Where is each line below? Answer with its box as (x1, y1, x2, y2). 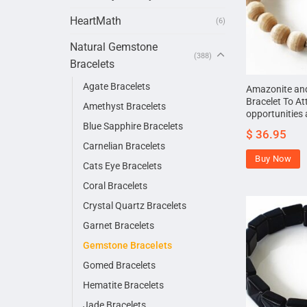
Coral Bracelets (83, 180, 147, 193)
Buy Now (255, 153, 291, 164)
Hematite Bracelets (83, 280, 164, 292)
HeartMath (70, 14, 121, 28)
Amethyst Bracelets (83, 101, 166, 113)
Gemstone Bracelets (83, 240, 172, 252)
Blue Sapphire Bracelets (83, 121, 183, 133)
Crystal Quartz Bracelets (83, 200, 186, 212)
